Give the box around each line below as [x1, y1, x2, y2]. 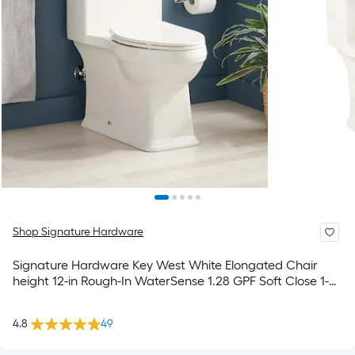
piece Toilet [13, 289, 77, 304]
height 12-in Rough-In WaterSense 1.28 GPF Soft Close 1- [13, 273, 329, 288]
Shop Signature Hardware [13, 225, 143, 239]
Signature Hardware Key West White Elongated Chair [13, 258, 318, 273]
